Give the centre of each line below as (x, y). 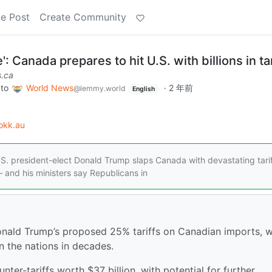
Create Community (83, 17)
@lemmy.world (100, 88)
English (143, 89)
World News (50, 88)
